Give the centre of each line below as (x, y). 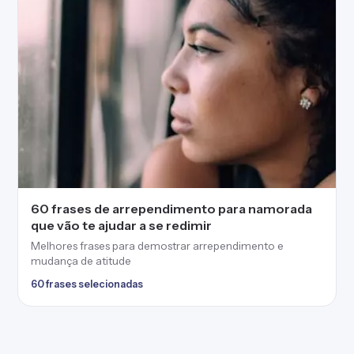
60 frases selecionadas (87, 284)
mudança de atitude (81, 261)
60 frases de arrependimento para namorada (171, 209)
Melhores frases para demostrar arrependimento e (157, 246)
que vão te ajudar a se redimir (121, 225)
